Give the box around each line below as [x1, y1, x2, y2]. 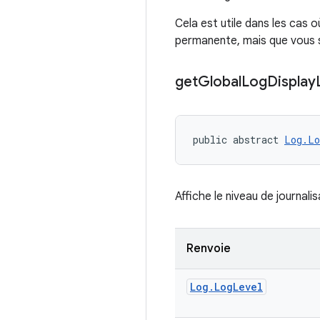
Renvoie [186, 241, 231, 256]
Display [267, 73, 316, 91]
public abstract [193, 133, 284, 146]
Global [198, 73, 241, 91]
